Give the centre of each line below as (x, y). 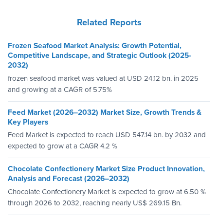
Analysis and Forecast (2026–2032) (69, 179)
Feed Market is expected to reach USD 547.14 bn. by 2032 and (107, 135)
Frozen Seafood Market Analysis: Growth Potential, (95, 46)
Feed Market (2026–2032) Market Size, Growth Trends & (105, 112)
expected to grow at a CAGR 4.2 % (63, 146)
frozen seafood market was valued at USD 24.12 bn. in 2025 (103, 78)
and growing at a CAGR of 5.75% (60, 89)
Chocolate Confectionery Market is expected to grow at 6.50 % (107, 191)
